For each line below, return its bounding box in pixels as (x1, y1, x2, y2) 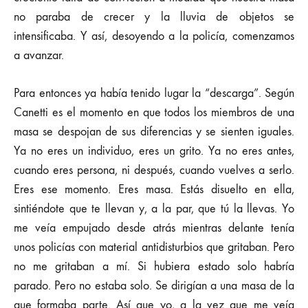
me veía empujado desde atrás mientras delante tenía (14, 221, 294, 235)
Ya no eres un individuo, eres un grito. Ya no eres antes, (14, 144, 294, 158)
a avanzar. (14, 48, 64, 63)
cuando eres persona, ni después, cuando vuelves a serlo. (14, 163, 294, 177)
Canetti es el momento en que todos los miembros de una (14, 105, 294, 120)
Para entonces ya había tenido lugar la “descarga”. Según (14, 86, 294, 100)
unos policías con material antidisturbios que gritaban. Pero (14, 240, 294, 254)
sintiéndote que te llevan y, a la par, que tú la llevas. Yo (14, 201, 294, 216)
